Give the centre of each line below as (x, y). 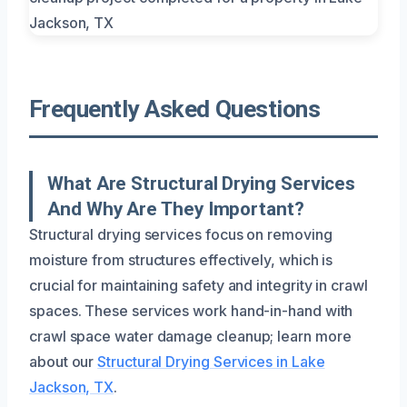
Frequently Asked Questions (175, 109)
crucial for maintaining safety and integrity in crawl (199, 285)
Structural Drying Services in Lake (211, 361)
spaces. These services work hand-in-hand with (191, 310)
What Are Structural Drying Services (202, 183)
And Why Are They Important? (176, 208)
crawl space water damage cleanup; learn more (190, 336)
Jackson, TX (72, 387)
